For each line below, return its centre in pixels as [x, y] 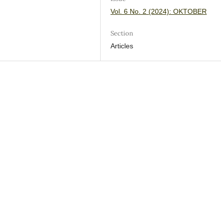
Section [122, 33]
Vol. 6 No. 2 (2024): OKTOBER [159, 11]
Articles [122, 46]
